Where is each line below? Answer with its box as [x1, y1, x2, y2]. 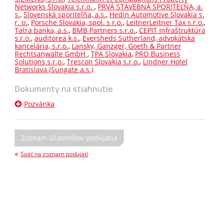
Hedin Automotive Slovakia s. [110, 10, 204, 19]
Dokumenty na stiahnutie [15, 82, 113, 95]
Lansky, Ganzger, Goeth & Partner [72, 41, 181, 51]
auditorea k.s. [34, 33, 79, 43]
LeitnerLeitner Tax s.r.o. [126, 18, 204, 27]
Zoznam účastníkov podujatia [21, 133, 117, 142]
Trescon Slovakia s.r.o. [67, 57, 139, 66]
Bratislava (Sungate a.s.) [15, 65, 93, 74]
